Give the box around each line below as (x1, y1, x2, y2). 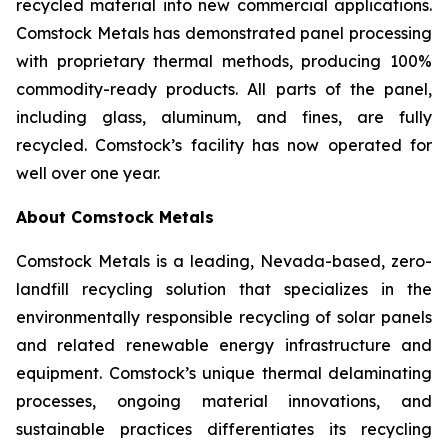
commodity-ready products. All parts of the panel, (16, 79, 432, 99)
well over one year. (16, 163, 160, 183)
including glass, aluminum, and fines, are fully (16, 107, 432, 127)
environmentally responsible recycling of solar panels (16, 307, 432, 327)
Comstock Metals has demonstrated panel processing (16, 23, 432, 43)
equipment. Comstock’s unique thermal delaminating (16, 363, 432, 383)
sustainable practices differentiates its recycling (16, 419, 432, 439)
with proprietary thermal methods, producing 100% (16, 51, 432, 71)
